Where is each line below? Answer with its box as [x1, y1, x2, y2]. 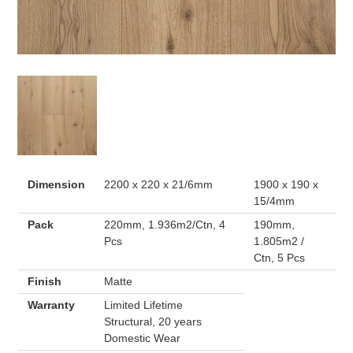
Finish [27, 274, 61, 288]
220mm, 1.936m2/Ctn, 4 [103, 217, 225, 231]
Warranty [27, 298, 75, 311]
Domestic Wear [103, 331, 180, 344]
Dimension [27, 177, 85, 191]
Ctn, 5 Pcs [253, 251, 305, 264]
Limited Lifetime [103, 298, 183, 311]
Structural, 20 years [103, 314, 202, 328]
